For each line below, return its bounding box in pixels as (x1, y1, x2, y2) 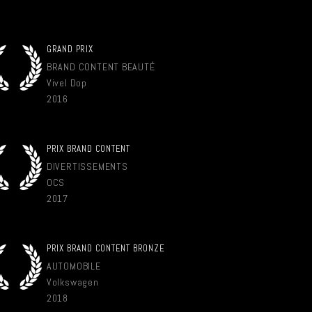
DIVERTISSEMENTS (46, 160, 128, 173)
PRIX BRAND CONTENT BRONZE (46, 242, 165, 254)
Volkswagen (46, 276, 99, 288)
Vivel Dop (46, 77, 87, 89)
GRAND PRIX (46, 43, 93, 55)
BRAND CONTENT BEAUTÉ (46, 61, 155, 73)
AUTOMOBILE (46, 260, 101, 272)
